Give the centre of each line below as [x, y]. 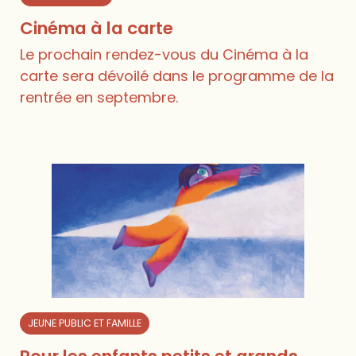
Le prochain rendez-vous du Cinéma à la [164, 54]
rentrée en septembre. [99, 97]
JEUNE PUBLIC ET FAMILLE [85, 323]
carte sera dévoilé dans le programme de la [177, 75]
